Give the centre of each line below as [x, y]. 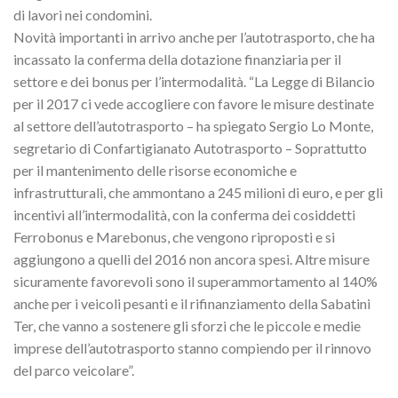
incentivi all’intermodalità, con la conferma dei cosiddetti [184, 214]
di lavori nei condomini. [83, 14]
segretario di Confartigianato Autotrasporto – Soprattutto [190, 147]
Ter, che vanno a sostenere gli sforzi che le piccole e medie [187, 325]
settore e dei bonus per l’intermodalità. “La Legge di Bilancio [194, 81]
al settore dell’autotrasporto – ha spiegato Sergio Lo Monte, [193, 125]
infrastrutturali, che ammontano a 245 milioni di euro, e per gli [198, 192]
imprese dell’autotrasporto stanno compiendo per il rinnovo [192, 347]
